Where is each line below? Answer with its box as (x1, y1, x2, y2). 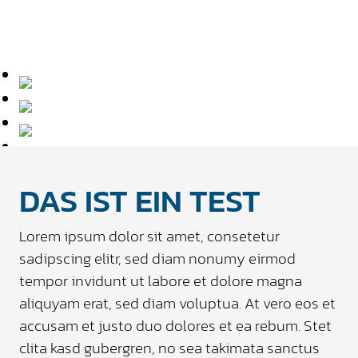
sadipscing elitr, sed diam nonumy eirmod (19, 246, 296, 270)
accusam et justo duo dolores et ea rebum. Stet (19, 313, 332, 337)
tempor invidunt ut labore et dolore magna (19, 268, 302, 292)
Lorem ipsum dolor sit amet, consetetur (19, 224, 280, 248)
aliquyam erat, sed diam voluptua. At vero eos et (19, 291, 336, 315)
